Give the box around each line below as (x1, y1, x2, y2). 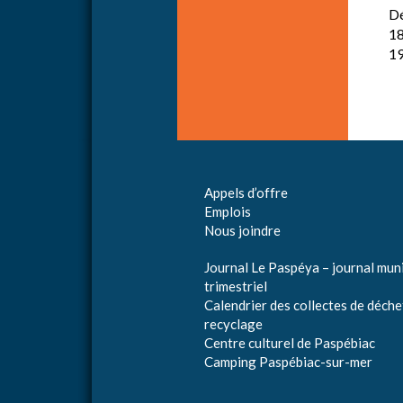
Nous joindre (204, 222, 281, 238)
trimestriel (204, 278, 267, 294)
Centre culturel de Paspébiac (204, 335, 375, 351)
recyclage (204, 316, 263, 332)
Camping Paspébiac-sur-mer (204, 354, 372, 370)
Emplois (204, 203, 251, 219)
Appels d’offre (204, 184, 288, 201)
